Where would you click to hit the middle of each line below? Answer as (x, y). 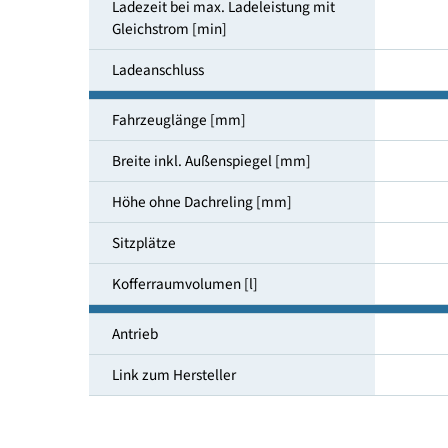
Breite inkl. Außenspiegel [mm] (234, 278)
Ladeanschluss (175, 177)
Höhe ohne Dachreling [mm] (223, 323)
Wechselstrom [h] (185, 61)
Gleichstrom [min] (187, 131)
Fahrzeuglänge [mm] (198, 232)
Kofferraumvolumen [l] (205, 414)
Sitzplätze (159, 369)
